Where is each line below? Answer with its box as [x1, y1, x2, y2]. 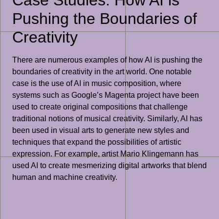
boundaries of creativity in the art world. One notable [12, 67, 192, 76]
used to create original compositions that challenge [12, 102, 188, 111]
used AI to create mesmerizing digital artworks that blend [12, 161, 207, 170]
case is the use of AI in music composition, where [12, 79, 181, 88]
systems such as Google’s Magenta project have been [12, 90, 199, 99]
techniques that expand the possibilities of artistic [12, 137, 181, 146]
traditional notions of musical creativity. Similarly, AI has [12, 114, 202, 123]
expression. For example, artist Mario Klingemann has [12, 149, 198, 158]
